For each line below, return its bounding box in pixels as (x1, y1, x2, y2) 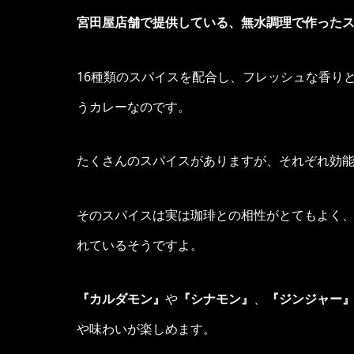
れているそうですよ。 (77, 235, 203, 254)
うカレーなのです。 (77, 97, 190, 115)
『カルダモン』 (77, 290, 165, 308)
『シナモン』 (178, 290, 254, 308)
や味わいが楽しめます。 (77, 320, 216, 338)
